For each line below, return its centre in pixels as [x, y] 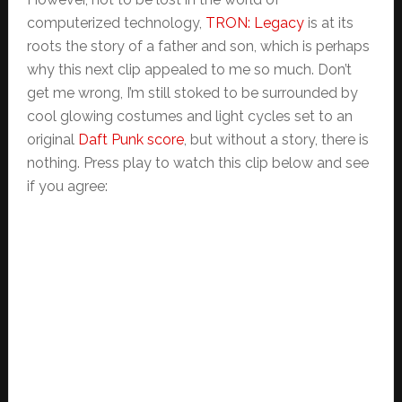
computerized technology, [116, 23]
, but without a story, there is [276, 140]
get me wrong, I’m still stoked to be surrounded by [192, 93]
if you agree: [67, 186]
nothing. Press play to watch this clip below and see [197, 163]
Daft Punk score [131, 140]
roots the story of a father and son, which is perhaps [198, 46]
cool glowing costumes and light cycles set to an [189, 116]
